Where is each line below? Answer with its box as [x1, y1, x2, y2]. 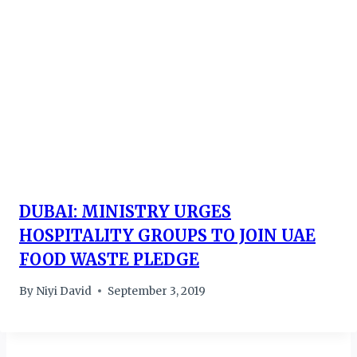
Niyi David [36, 284, 92, 298]
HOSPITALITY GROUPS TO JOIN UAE [19, 226, 316, 246]
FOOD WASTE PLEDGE [19, 249, 199, 270]
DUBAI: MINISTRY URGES [19, 202, 231, 222]
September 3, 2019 [108, 284, 206, 298]
